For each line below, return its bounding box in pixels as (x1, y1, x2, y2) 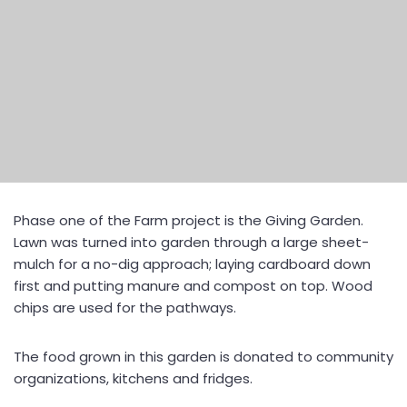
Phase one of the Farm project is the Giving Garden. (14, 211, 363, 230)
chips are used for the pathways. (14, 298, 236, 317)
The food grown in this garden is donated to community (14, 347, 393, 366)
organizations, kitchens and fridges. (14, 369, 253, 388)
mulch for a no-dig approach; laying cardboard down (14, 254, 371, 273)
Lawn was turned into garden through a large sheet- (14, 233, 369, 252)
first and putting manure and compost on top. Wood (14, 276, 372, 295)
